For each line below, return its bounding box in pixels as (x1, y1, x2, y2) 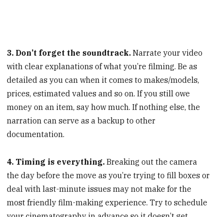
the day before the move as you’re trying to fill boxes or (7, 170, 210, 181)
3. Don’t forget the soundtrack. (7, 48, 133, 58)
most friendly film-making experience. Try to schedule (7, 198, 208, 208)
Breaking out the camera (107, 157, 198, 167)
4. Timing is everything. (7, 157, 107, 167)
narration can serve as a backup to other (7, 116, 156, 126)
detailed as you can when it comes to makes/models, (7, 75, 200, 85)
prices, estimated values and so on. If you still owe (7, 89, 190, 99)
